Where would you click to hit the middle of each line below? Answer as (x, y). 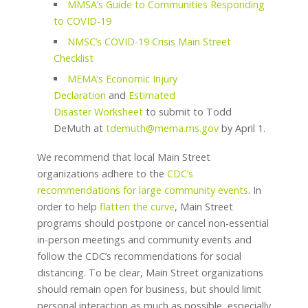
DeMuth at (79, 129)
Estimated (152, 96)
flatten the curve (137, 207)
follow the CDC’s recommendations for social (139, 256)
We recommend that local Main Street (123, 157)
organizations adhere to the (102, 174)
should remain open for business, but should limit (149, 289)
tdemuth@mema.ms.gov (162, 129)
